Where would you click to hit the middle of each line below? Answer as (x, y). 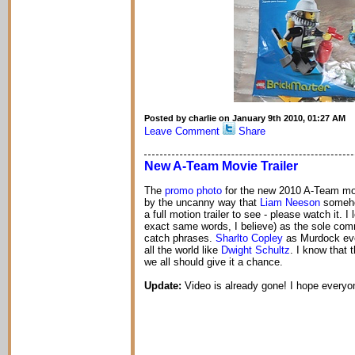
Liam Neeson (290, 202)
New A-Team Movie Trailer (221, 166)
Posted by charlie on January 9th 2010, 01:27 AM (245, 118)
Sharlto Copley (249, 238)
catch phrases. (180, 238)
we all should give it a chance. (214, 262)
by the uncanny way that (202, 202)
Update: (164, 286)
